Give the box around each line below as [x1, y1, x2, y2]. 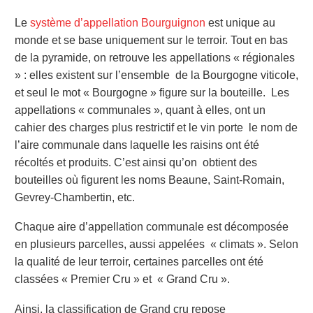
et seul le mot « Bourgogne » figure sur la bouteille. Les [15, 86, 289, 99]
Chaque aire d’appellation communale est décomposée [15, 221, 289, 233]
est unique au [205, 16, 275, 29]
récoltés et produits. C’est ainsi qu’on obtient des [15, 156, 257, 168]
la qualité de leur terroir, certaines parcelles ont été [15, 256, 263, 268]
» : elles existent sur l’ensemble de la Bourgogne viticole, [15, 68, 298, 81]
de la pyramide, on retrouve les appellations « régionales [15, 51, 295, 64]
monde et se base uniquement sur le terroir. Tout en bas [15, 34, 288, 46]
